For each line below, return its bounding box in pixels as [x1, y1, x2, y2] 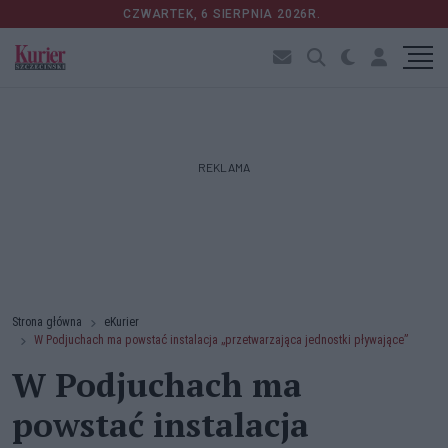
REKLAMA [198, 160, 250, 174]
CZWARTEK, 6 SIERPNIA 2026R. [123, 7, 325, 21]
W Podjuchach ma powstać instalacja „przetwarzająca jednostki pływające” [34, 333, 408, 347]
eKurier [104, 315, 139, 329]
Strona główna [12, 315, 82, 329]
